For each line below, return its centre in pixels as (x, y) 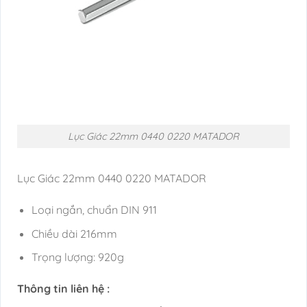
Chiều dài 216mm (74, 233)
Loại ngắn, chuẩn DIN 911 (94, 210)
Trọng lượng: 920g (77, 257)
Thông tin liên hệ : (63, 289)
